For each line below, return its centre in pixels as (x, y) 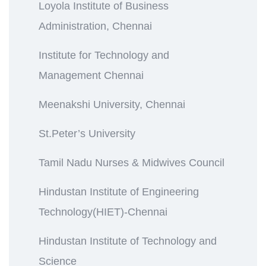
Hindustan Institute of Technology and (128, 241)
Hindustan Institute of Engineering (119, 191)
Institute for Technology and (104, 55)
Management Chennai (91, 75)
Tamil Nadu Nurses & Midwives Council (132, 162)
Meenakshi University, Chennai (112, 104)
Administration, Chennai (95, 26)
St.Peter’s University (87, 133)
